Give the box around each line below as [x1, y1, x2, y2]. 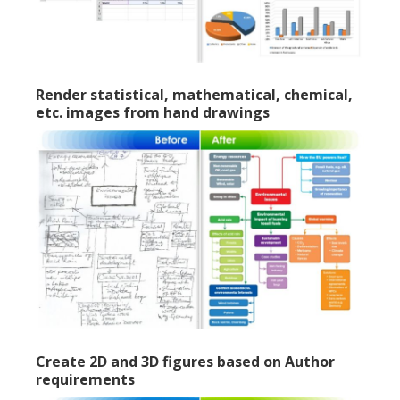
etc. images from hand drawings [36, 103, 270, 123]
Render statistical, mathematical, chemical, [36, 85, 353, 105]
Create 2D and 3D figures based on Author [36, 352, 335, 372]
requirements [36, 370, 135, 390]
